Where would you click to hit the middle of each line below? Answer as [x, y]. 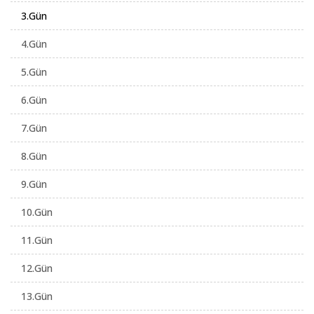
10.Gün [37, 212]
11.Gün [37, 240]
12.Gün [37, 268]
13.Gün [37, 296]
